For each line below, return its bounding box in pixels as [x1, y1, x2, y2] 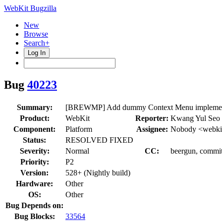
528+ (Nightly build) [65, 168, 130, 177]
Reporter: [135, 113, 168, 122]
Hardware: [16, 179, 53, 188]
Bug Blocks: [14, 212, 55, 221]
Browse [24, 30, 48, 38]
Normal [65, 146, 89, 155]
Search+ [24, 39, 50, 47]
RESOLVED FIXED [65, 135, 133, 144]
